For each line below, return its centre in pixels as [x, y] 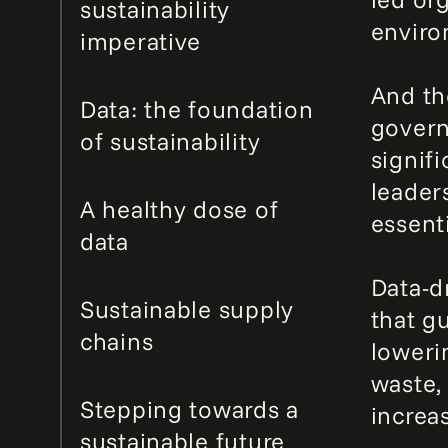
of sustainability [170, 141]
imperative [141, 41]
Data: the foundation [197, 109]
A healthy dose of [179, 209]
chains [117, 341]
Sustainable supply [187, 309]
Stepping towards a [189, 409]
